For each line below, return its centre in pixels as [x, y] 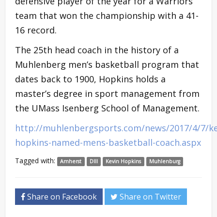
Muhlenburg [165, 161]
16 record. [36, 30]
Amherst [71, 161]
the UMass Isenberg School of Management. [107, 108]
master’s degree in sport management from [107, 93]
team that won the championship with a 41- [107, 15]
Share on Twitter [149, 196]
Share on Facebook [61, 196]
